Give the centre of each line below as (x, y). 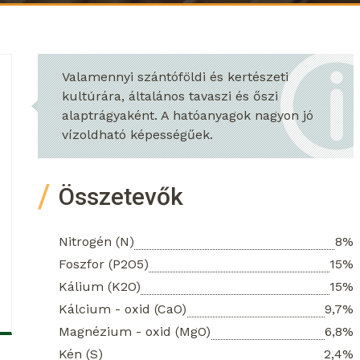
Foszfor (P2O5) (104, 264)
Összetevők (121, 196)
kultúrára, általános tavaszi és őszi (170, 96)
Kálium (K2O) (100, 286)
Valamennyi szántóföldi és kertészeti (175, 77)
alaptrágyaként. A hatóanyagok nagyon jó (188, 115)
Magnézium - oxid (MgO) (135, 331)
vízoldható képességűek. (137, 135)
